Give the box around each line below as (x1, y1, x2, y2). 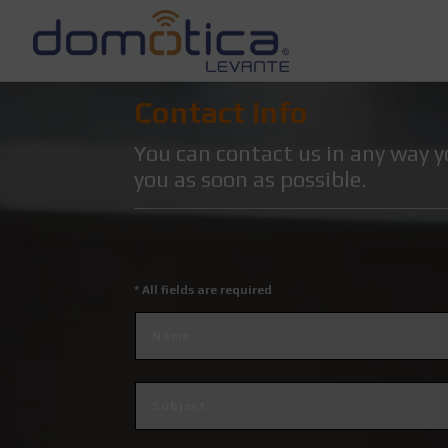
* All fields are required (134, 283, 273, 298)
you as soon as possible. (134, 166, 368, 193)
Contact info (134, 95, 309, 130)
